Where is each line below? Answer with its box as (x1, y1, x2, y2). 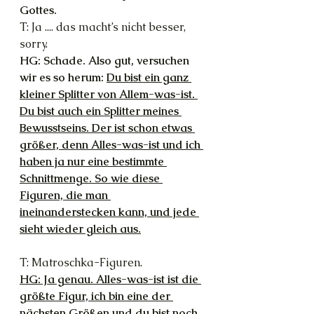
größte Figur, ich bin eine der (20, 288, 173, 303)
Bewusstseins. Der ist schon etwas (20, 120, 195, 135)
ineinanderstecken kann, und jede (20, 204, 199, 219)
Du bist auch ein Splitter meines (20, 103, 182, 118)
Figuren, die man (20, 187, 111, 203)
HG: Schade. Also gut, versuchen (20, 53, 192, 68)
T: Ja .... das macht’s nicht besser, (20, 19, 189, 34)
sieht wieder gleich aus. (20, 221, 141, 236)
